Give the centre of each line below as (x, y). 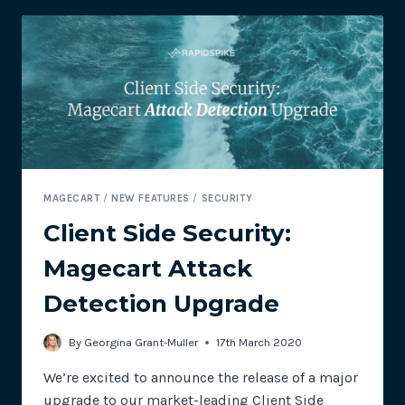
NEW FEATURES (151, 198)
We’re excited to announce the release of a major (201, 377)
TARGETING (144, 14)
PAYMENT (139, 51)
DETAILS (135, 69)
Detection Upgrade (161, 304)
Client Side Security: (167, 234)
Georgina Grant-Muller (141, 342)
